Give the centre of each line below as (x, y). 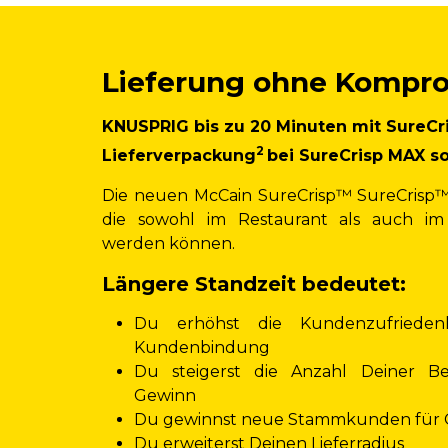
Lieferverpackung (178, 155)
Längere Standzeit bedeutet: (253, 283)
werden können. (168, 243)
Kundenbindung (201, 347)
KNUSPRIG (147, 126)
